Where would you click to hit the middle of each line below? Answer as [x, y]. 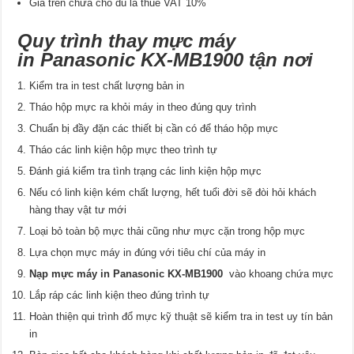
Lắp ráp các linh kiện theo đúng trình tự [120, 296]
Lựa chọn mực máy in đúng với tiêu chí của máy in [148, 253]
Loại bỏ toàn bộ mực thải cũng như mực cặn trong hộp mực [168, 232]
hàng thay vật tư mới [78, 210]
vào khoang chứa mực [282, 274]
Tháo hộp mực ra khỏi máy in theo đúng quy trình [143, 107]
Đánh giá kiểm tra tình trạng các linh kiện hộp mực [146, 171]
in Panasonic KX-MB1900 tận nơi [166, 60]
